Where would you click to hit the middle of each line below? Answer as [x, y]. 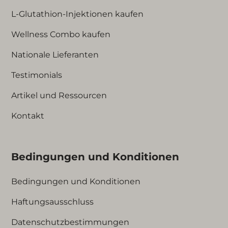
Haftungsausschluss [53, 202]
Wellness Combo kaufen [61, 34]
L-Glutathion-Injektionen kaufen [78, 14]
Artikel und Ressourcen [59, 95]
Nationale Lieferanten [55, 54]
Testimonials [37, 75]
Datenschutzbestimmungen [70, 222]
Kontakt [28, 116]
